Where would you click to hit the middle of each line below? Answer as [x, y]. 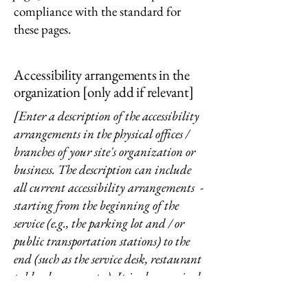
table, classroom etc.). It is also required [107, 277]
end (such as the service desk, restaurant [108, 259]
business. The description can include [102, 169]
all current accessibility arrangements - [109, 187]
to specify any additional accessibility [104, 295]
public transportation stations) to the [102, 241]
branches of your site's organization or [104, 152]
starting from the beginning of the [96, 205]
